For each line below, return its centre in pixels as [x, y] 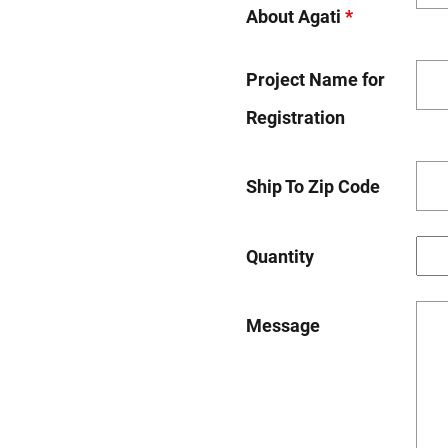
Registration [295, 117]
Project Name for [315, 79]
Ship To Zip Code [312, 186]
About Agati [295, 16]
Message [282, 325]
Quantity [279, 256]
